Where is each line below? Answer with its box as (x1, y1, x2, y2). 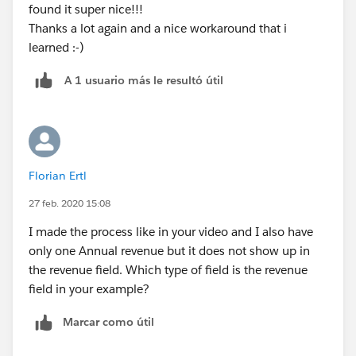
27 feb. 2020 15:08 (29, 196, 110, 211)
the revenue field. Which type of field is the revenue (29, 262, 308, 278)
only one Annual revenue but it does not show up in (29, 243, 310, 259)
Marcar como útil (63, 315, 154, 330)
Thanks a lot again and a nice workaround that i (29, 20, 287, 36)
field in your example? (29, 281, 149, 297)
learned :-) (29, 39, 84, 55)
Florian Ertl (29, 168, 87, 184)
